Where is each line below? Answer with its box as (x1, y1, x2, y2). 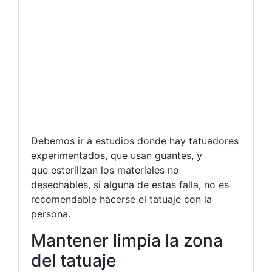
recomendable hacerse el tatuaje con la (31, 193, 212, 205)
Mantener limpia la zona (31, 230, 223, 251)
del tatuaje (31, 250, 116, 271)
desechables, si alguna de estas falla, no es (31, 178, 229, 191)
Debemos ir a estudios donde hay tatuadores (31, 135, 239, 147)
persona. (31, 208, 70, 220)
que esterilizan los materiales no (31, 164, 179, 176)
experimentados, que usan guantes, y (31, 149, 202, 161)
